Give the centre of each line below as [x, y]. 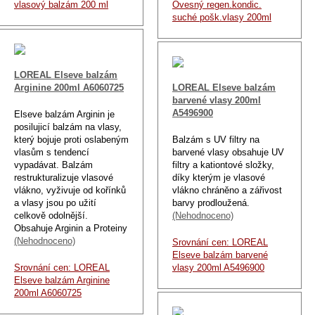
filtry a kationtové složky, [223, 165]
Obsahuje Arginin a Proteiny [71, 228]
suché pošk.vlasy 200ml [222, 17]
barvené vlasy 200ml [217, 100]
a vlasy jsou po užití [55, 202]
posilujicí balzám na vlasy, [68, 127]
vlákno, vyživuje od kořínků [70, 190]
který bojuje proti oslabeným [71, 139]
